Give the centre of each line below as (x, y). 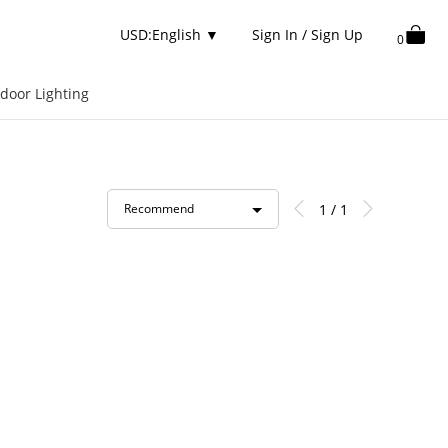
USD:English (162, 34)
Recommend (159, 208)
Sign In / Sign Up (308, 34)
